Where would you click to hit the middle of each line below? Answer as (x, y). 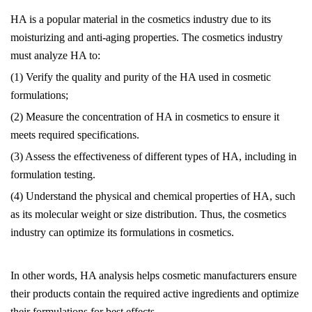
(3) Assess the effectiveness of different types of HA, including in (154, 156)
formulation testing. (53, 174)
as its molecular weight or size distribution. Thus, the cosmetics (148, 214)
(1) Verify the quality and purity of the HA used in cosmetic (141, 77)
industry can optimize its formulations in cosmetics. (122, 232)
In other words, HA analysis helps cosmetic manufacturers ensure (154, 275)
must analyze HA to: (55, 55)
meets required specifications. (75, 135)
